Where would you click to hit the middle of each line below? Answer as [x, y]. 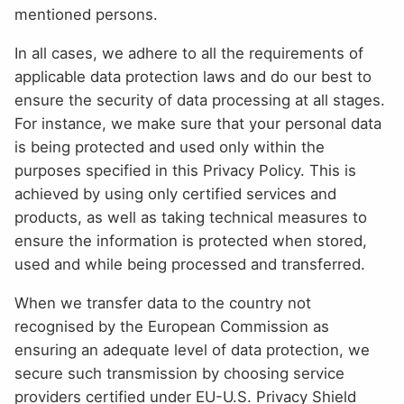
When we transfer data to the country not [163, 303]
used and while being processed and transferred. [190, 264]
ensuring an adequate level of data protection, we [192, 349]
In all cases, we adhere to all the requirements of [189, 53]
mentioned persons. [86, 14]
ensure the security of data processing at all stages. [200, 100]
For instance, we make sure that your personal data [198, 123]
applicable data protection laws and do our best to [193, 76]
